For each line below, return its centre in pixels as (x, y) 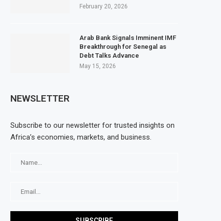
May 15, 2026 (98, 66)
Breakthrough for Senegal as (123, 46)
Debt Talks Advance (109, 55)
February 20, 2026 (104, 6)
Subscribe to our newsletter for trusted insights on (92, 125)
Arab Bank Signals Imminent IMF (128, 37)
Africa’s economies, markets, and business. (81, 137)
